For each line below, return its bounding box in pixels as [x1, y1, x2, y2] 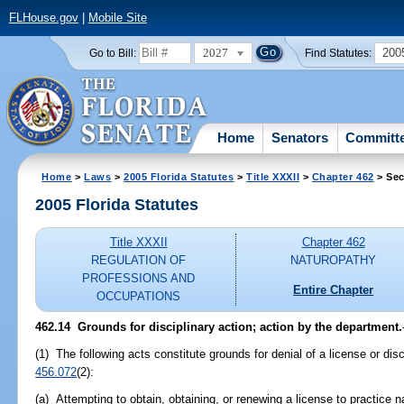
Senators [271, 129, 329, 145]
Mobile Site [87, 11, 147, 25]
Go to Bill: [88, 47, 136, 59]
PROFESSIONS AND [82, 271, 196, 286]
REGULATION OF [91, 253, 187, 268]
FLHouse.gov [8, 11, 78, 25]
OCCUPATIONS [96, 289, 181, 304]
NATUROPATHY [290, 253, 377, 268]
